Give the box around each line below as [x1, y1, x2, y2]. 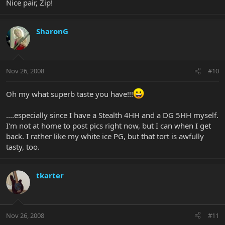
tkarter [36, 170, 64, 181]
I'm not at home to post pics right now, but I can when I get [6, 121, 211, 131]
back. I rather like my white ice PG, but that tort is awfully [6, 131, 204, 142]
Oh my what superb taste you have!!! [6, 89, 133, 99]
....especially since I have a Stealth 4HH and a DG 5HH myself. [6, 110, 218, 121]
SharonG [36, 26, 68, 36]
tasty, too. [6, 142, 40, 152]
